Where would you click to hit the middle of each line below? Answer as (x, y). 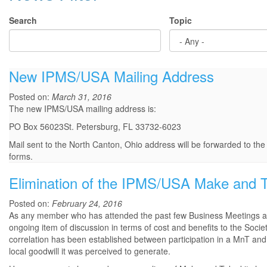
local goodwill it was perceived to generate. (90, 251)
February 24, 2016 (87, 204)
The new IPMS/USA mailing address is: (83, 109)
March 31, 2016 (82, 97)
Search (23, 20)
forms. (21, 156)
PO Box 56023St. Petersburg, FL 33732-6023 (95, 127)
